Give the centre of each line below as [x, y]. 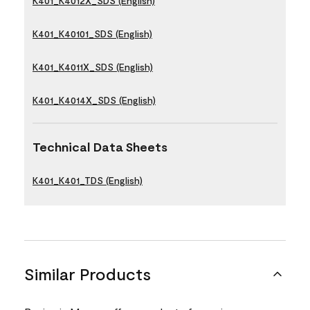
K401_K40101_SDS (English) [92, 34]
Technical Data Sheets [100, 147]
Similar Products [88, 273]
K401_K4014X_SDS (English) [94, 100]
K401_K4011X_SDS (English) [93, 67]
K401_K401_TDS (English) [88, 180]
